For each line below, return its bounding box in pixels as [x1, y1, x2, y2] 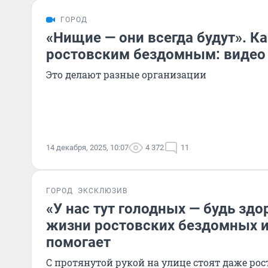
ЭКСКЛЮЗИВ [78, 187, 127, 195]
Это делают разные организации [46, 68, 206, 81]
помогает [46, 234, 111, 251]
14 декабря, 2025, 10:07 [46, 143, 129, 152]
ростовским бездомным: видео [46, 46, 266, 63]
